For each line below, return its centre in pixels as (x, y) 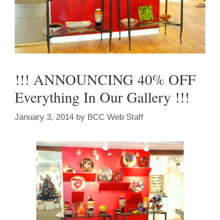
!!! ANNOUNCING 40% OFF (105, 79)
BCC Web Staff (115, 117)
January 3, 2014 (44, 117)
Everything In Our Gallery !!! (102, 97)
